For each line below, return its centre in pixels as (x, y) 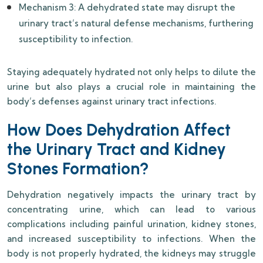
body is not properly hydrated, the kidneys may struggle (131, 254)
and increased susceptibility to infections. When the (131, 239)
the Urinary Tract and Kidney (117, 149)
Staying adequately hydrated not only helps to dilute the (131, 72)
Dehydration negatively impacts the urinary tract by (131, 195)
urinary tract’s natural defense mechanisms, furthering (136, 23)
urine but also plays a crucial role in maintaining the (131, 87)
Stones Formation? (78, 169)
